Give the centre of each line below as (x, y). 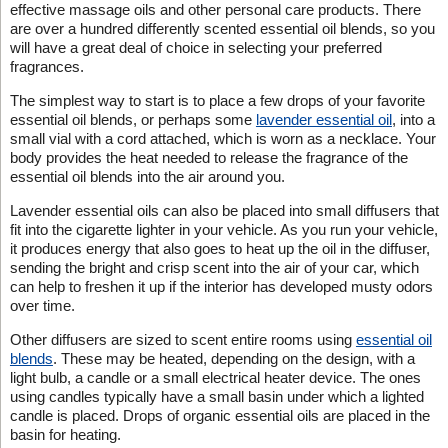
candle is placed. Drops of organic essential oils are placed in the (219, 415)
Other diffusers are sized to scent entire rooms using (182, 339)
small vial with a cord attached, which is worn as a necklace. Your (222, 138)
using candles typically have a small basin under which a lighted (216, 396)
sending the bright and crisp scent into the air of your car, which (214, 267)
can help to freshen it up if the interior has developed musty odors (221, 286)
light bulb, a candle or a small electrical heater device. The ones (215, 377)
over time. (42, 305)
